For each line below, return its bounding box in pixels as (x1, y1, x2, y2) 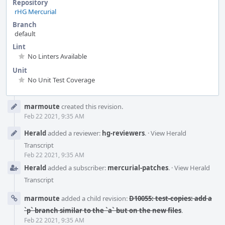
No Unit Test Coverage (28, 75, 95, 84)
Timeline (6, 104, 35, 114)
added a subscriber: (46, 163, 107, 172)
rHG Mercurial (15, 7, 56, 16)
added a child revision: (60, 193, 129, 203)
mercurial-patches (107, 163, 168, 172)
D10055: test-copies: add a (129, 193, 212, 203)
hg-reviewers (102, 128, 145, 138)
